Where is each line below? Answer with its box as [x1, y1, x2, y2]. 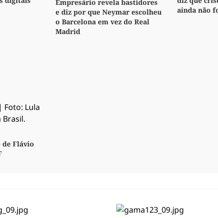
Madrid [55, 27, 80, 36]
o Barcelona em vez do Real [55, 17, 149, 27]
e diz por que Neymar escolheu [55, 7, 162, 17]
